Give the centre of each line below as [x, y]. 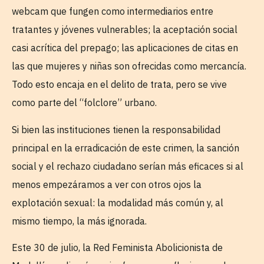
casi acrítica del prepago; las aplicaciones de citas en [125, 48]
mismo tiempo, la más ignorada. [79, 221]
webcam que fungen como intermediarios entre [113, 11]
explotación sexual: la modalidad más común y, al [118, 202]
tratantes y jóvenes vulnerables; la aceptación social [125, 30]
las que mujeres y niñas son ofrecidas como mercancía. [129, 66]
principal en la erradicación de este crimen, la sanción [126, 148]
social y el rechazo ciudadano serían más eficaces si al [128, 166]
